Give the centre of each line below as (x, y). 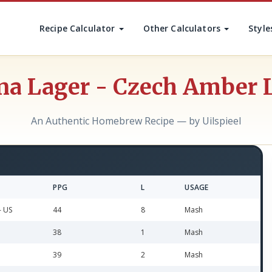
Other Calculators (183, 28)
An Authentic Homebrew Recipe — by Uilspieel (136, 121)
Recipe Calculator (79, 28)
